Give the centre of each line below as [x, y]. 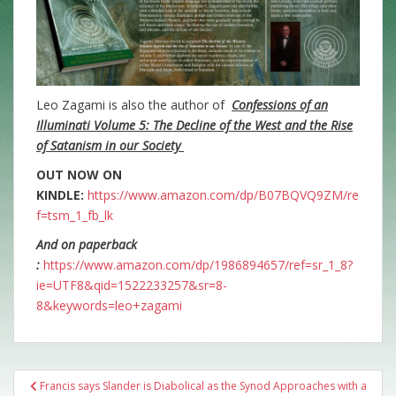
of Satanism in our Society [110, 146]
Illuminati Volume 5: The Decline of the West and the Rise [194, 126]
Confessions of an [280, 105]
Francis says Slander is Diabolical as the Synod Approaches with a [203, 386]
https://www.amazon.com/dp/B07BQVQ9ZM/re [223, 195]
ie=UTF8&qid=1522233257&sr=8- [132, 286]
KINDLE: [60, 195]
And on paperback [87, 245]
